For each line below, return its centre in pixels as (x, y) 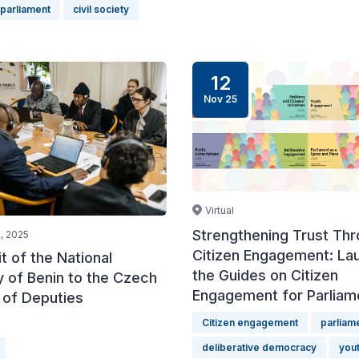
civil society (101, 9)
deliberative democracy (259, 348)
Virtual (220, 211)
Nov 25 (220, 99)
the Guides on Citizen (265, 276)
